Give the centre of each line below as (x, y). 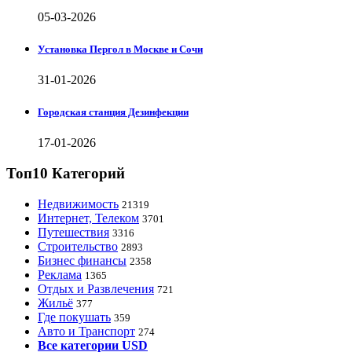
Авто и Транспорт (86, 331)
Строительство (78, 246)
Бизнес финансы (82, 260)
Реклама (60, 274)
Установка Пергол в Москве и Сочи (120, 49)
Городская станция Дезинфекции (113, 112)
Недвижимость (78, 203)
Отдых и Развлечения (96, 288)
